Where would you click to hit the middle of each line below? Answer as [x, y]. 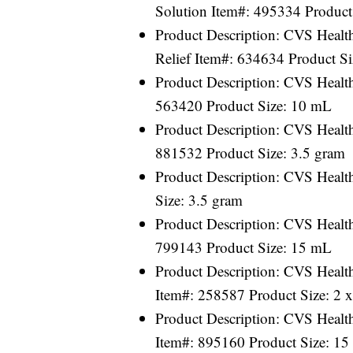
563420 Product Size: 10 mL [243, 106]
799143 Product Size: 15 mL [243, 247]
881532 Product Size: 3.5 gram [250, 153]
